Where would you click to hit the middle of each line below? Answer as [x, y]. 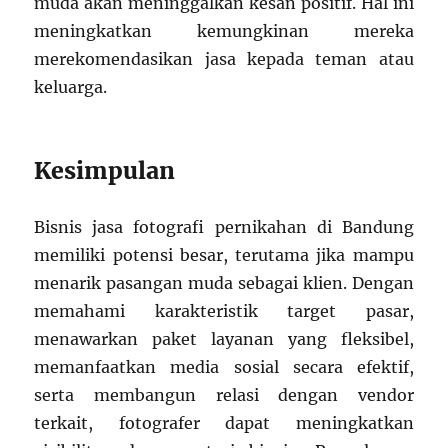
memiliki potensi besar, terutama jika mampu [224, 255]
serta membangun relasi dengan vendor [224, 395]
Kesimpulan [105, 171]
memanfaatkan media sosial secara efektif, [224, 367]
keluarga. [71, 87]
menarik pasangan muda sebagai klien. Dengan [224, 283]
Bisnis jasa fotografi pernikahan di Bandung [224, 227]
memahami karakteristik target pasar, [224, 311]
